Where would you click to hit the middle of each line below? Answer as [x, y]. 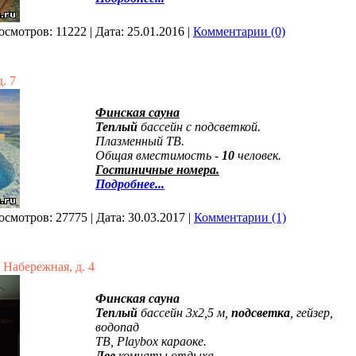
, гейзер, [311, 313]
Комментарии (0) [239, 31]
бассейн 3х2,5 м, [186, 313]
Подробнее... [130, 184]
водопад [117, 327]
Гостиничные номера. [157, 170]
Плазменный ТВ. [140, 141]
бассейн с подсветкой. [199, 127]
